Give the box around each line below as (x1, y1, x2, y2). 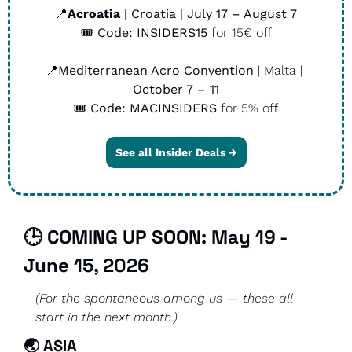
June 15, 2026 (24, 252, 149, 277)
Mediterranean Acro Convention (58, 62, 254, 78)
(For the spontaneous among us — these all (35, 290, 292, 306)
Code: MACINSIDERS (90, 100, 217, 115)
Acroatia (68, 5, 120, 21)
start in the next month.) (35, 309, 178, 324)
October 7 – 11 (133, 81, 219, 97)
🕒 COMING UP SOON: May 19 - (24, 224, 287, 249)
